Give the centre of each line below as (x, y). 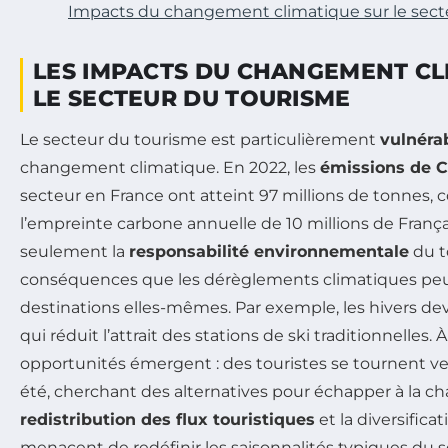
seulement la (74, 251)
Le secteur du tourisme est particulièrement (200, 139)
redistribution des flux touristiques (167, 419)
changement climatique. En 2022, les (170, 167)
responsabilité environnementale (269, 251)
